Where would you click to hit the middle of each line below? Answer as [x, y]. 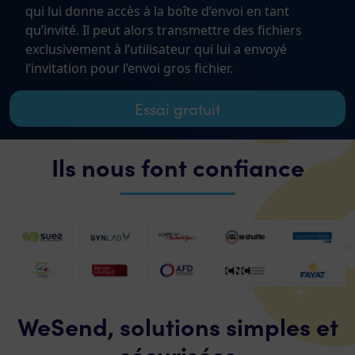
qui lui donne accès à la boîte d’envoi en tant [157, 11]
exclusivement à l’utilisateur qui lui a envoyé [156, 50]
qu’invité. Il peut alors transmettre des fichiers [164, 31]
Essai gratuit [177, 109]
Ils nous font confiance [177, 167]
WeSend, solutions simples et [177, 325]
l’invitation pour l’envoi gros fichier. [129, 69]
